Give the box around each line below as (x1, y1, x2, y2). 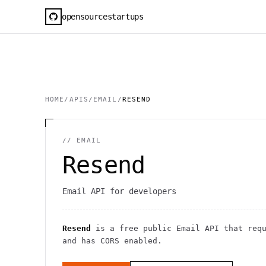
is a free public (91, 224, 176, 233)
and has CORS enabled (62, 236, 157, 245)
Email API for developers (62, 186, 176, 196)
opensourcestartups (62, 11, 144, 21)
